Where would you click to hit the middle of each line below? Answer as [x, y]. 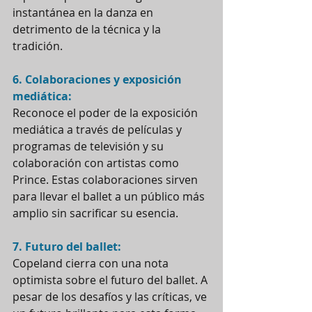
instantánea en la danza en [84, 12]
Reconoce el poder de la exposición [107, 112]
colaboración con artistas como [97, 163]
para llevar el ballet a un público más [110, 196]
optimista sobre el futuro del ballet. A [111, 280]
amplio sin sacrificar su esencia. [95, 213]
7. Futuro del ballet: [67, 246]
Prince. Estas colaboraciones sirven [107, 179]
